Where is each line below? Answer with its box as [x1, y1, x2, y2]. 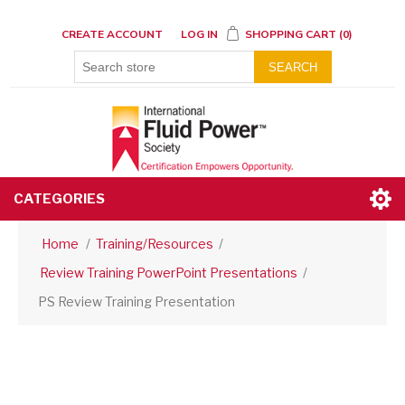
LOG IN [181, 27, 218, 42]
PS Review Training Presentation [38, 294, 235, 310]
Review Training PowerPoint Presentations [40, 265, 297, 281]
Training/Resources [96, 236, 213, 252]
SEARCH [268, 60, 317, 74]
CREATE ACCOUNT [61, 27, 163, 42]
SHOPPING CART [245, 27, 336, 42]
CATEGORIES [14, 191, 105, 208]
